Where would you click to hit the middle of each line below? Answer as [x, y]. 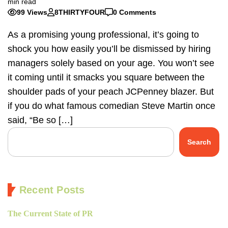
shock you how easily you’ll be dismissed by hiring [109, 49]
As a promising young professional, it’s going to [103, 35]
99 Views [32, 12]
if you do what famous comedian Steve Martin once [111, 106]
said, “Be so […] [40, 120]
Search [199, 142]
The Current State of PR [50, 214]
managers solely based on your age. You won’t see [111, 63]
